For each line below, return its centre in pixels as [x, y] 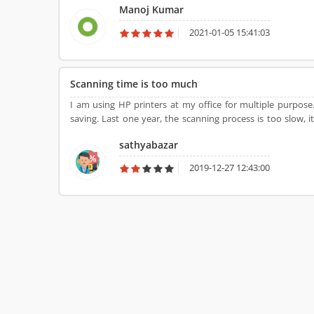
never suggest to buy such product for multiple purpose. [187, 132]
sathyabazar [149, 145]
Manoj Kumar [151, 9]
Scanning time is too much [134, 84]
